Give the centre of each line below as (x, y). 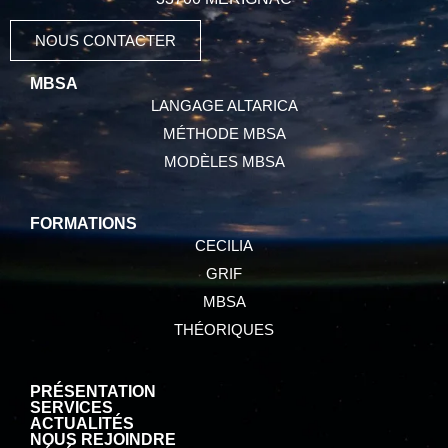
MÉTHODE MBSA (224, 134)
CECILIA (224, 246)
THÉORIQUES (224, 330)
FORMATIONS (83, 224)
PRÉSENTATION (93, 392)
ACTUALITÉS (82, 424)
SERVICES (71, 408)
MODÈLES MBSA (224, 162)
